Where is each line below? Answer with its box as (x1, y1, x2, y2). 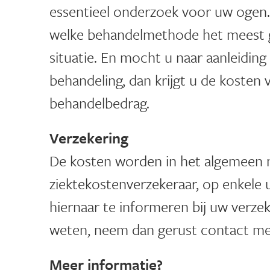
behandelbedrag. (49, 92, 149, 114)
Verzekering (49, 127, 128, 149)
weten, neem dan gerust (49, 219, 201, 240)
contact (201, 219, 249, 240)
